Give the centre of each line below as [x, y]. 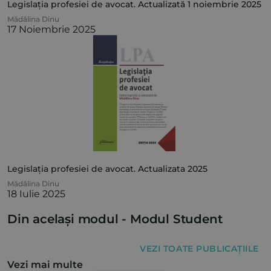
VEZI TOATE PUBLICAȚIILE [199, 249]
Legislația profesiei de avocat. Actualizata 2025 [107, 169]
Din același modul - [69, 219]
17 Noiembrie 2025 [51, 30]
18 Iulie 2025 [36, 194]
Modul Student [176, 219]
